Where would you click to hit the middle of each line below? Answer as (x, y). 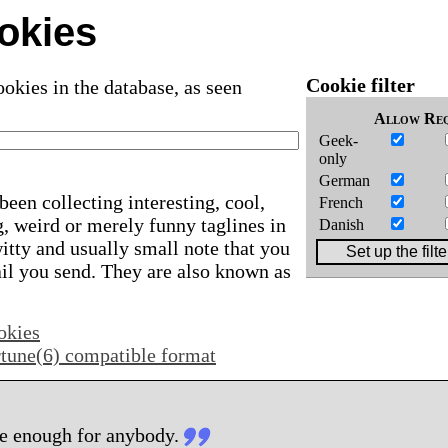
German (344, 180)
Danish (341, 224)
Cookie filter (360, 85)
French (341, 202)
